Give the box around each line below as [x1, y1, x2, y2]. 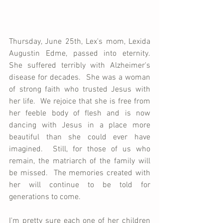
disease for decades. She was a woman [9, 72, 150, 83]
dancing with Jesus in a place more [9, 120, 150, 130]
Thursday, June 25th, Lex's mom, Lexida [9, 36, 150, 47]
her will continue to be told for [9, 180, 150, 190]
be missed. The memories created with [9, 168, 150, 178]
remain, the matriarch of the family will [9, 156, 150, 166]
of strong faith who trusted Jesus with [9, 84, 150, 95]
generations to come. [9, 192, 81, 202]
